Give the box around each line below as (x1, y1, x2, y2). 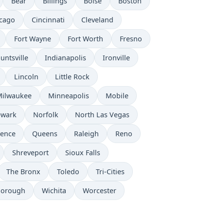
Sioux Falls (65, 148, 100, 158)
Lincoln (14, 72, 38, 82)
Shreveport (12, 148, 49, 158)
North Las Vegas (75, 110, 129, 120)
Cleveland (81, 15, 113, 25)
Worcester (83, 186, 116, 196)
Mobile (106, 91, 128, 101)
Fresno (120, 34, 142, 44)
